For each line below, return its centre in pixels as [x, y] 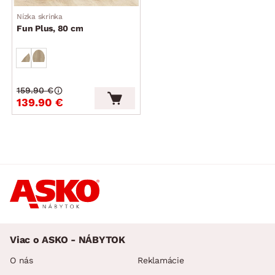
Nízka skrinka [40, 16]
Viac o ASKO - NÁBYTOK [68, 239]
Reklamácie [161, 260]
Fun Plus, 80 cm [50, 28]
